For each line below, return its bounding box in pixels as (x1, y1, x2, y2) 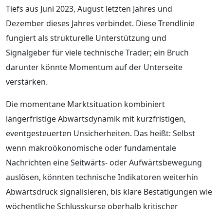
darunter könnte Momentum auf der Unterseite (6, 61, 182, 73)
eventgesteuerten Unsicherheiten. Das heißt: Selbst (6, 127, 195, 139)
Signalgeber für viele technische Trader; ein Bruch (6, 47, 189, 58)
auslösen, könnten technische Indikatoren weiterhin (6, 171, 198, 182)
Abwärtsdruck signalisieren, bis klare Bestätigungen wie (6, 186, 212, 197)
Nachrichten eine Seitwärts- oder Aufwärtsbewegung (6, 157, 202, 168)
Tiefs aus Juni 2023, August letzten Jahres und (6, 3, 172, 14)
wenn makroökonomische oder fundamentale (6, 142, 176, 153)
